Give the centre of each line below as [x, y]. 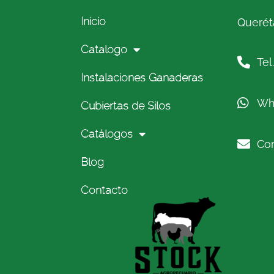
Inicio [93, 21]
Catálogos [107, 134]
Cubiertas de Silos [126, 106]
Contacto [104, 190]
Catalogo [104, 49]
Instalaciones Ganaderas [142, 77]
